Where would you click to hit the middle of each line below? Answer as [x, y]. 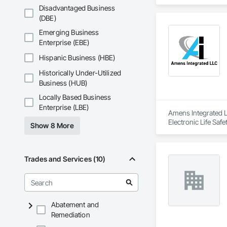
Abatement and [75, 205]
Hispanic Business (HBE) [77, 58]
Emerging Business [69, 32]
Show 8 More [52, 126]
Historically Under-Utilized [80, 73]
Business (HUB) [63, 83]
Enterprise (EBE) [64, 43]
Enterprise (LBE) [64, 107]
